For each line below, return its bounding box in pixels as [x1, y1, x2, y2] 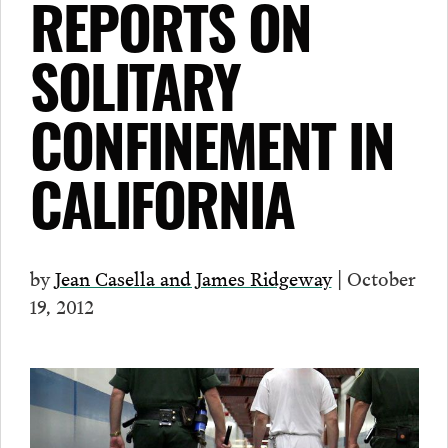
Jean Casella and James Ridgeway [54, 261, 332, 292]
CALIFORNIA [29, 184, 294, 244]
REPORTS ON [29, 7, 311, 67]
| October [331, 261, 416, 292]
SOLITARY [29, 66, 240, 126]
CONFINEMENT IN [29, 125, 394, 185]
